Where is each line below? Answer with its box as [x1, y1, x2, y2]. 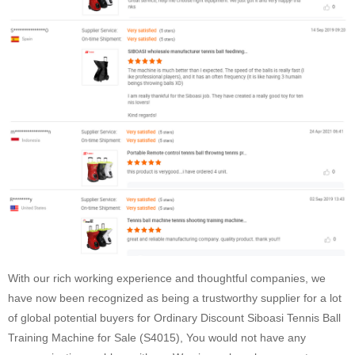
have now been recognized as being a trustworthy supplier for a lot [8, 292, 342, 305]
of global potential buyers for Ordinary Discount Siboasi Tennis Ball [8, 311, 341, 325]
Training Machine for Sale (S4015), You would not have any [8, 331, 306, 345]
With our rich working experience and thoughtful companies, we [8, 272, 326, 285]
